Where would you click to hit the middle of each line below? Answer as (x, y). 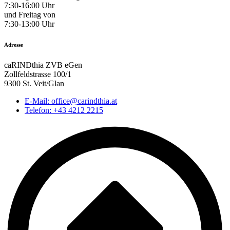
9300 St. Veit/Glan (34, 83)
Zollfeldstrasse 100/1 (38, 74)
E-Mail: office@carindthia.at (71, 101)
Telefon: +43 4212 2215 (64, 110)
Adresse (14, 44)
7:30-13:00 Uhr (29, 24)
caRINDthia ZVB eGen (43, 65)
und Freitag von (30, 14)
